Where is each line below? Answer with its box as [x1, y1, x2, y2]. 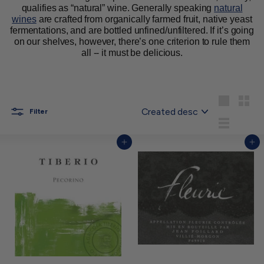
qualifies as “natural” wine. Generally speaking [21, 3, 214, 13]
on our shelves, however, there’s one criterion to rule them [14, 37, 250, 47]
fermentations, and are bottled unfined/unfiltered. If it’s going [10, 25, 254, 35]
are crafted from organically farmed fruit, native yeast [36, 14, 252, 24]
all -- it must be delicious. [81, 48, 183, 58]
